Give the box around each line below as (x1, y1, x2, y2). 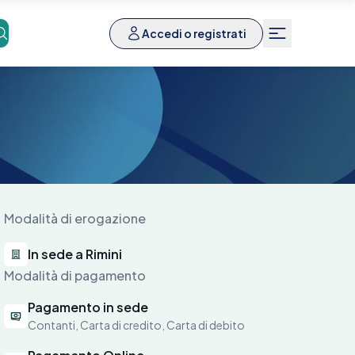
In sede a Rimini (28, 246, 123, 262)
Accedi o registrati (142, 25, 246, 40)
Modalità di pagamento (4, 267, 147, 284)
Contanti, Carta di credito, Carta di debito (28, 318, 246, 332)
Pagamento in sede (28, 299, 149, 315)
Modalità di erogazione (4, 210, 147, 227)
